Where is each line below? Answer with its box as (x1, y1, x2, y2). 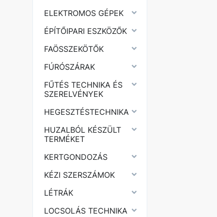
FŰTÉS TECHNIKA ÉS (44, 80, 123, 90)
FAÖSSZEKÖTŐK (44, 44, 104, 54)
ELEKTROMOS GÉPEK (44, 8, 124, 18)
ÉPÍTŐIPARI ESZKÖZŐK (44, 26, 127, 36)
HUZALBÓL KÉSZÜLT (44, 125, 122, 135)
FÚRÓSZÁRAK (44, 62, 95, 72)
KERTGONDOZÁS (44, 152, 108, 162)
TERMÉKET (44, 134, 85, 144)
